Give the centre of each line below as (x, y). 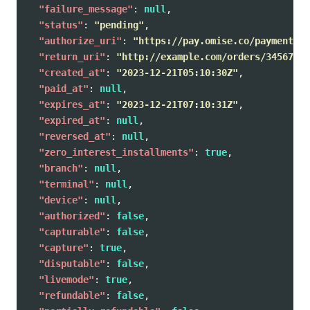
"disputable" (72, 263)
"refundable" (72, 295)
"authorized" (72, 216)
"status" (61, 25)
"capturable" (72, 231)
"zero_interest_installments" (116, 152)
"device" (61, 200)
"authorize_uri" (80, 40)
